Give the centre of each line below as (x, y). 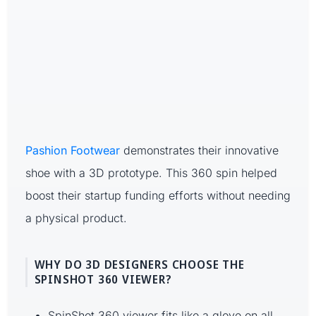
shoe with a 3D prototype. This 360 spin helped (151, 172)
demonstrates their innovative (199, 150)
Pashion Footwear (73, 150)
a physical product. (76, 218)
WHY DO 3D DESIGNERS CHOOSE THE (139, 264)
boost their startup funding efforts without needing (158, 195)
